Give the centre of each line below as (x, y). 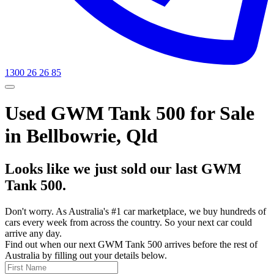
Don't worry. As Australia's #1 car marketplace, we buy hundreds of (135, 211)
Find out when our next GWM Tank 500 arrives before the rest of (131, 244)
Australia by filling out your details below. (86, 255)
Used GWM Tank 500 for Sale (130, 113)
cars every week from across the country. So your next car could (128, 222)
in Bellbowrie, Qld (81, 136)
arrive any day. (33, 233)
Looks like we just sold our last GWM (123, 168)
